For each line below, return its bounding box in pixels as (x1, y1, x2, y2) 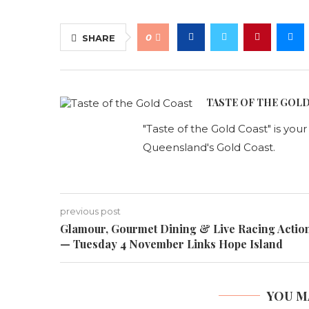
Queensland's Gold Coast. (143, 141, 275, 154)
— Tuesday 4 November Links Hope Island (60, 237, 283, 251)
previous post (60, 206, 121, 217)
